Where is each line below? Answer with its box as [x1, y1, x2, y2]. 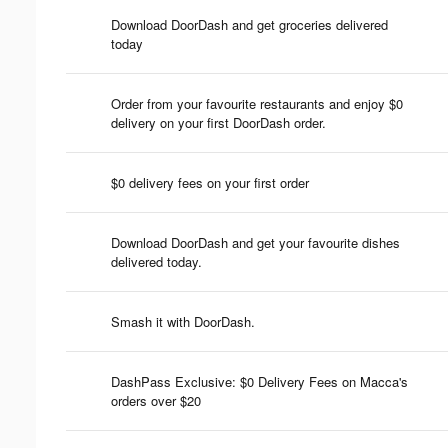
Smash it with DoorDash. [111, 311, 255, 331]
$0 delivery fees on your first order [111, 172, 309, 192]
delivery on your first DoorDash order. [111, 112, 326, 132]
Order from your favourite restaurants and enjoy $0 [111, 93, 403, 113]
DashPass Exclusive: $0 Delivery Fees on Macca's [111, 371, 408, 391]
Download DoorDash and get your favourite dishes [111, 232, 400, 252]
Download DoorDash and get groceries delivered [111, 14, 388, 34]
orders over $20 [111, 390, 201, 410]
